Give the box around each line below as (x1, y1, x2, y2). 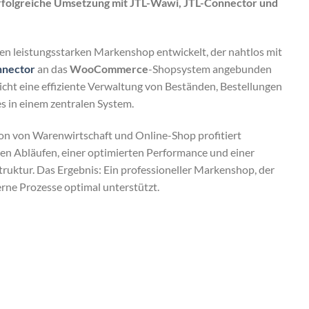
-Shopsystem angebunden (148, 62, 272, 76)
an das (35, 62, 70, 76)
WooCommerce (70, 62, 148, 76)
